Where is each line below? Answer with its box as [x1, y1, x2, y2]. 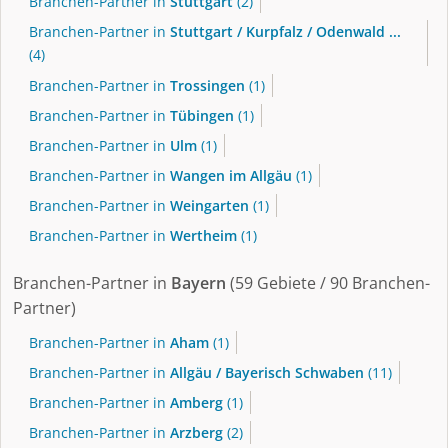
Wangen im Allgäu [170, 166, 292, 186]
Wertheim [170, 226, 237, 246]
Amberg [170, 393, 223, 413]
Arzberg [170, 423, 223, 443]
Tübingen [170, 105, 234, 125]
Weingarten [170, 196, 249, 216]
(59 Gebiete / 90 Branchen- [226, 271, 430, 294]
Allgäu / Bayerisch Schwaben [170, 363, 364, 383]
